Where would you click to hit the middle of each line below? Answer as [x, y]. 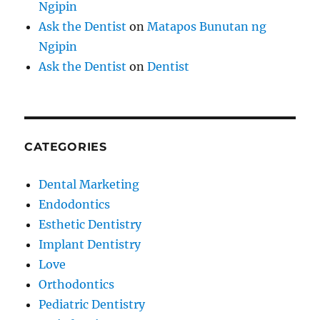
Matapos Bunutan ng [207, 27]
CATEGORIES [66, 147]
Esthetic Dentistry [90, 225]
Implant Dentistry [90, 245]
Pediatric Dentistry [92, 305]
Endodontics [75, 205]
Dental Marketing [89, 185]
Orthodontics [77, 285]
